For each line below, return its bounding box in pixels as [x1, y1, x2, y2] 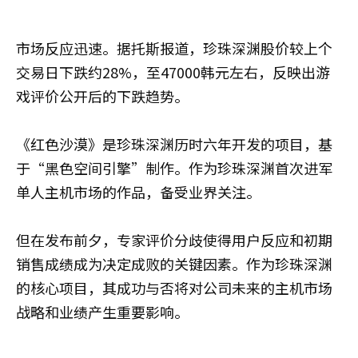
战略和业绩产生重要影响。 [16, 301, 189, 323]
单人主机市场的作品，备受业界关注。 [16, 181, 261, 203]
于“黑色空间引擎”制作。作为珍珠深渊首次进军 [16, 157, 332, 179]
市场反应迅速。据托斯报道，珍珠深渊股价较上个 [16, 38, 332, 59]
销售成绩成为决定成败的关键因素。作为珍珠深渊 [16, 253, 332, 275]
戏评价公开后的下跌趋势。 [16, 86, 189, 107]
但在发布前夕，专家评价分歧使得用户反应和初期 [16, 229, 332, 251]
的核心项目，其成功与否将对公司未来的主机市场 [16, 277, 332, 299]
